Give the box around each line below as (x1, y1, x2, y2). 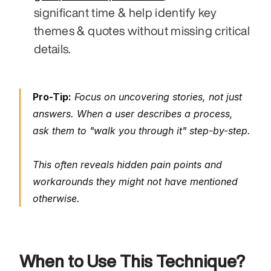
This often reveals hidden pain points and (33, 158, 222, 171)
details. (34, 42, 71, 55)
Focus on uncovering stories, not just (71, 90, 242, 103)
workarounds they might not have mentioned (33, 175, 238, 188)
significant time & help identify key (34, 5, 217, 19)
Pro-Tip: (33, 90, 71, 103)
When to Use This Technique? (19, 252, 245, 270)
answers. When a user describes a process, (33, 107, 233, 120)
